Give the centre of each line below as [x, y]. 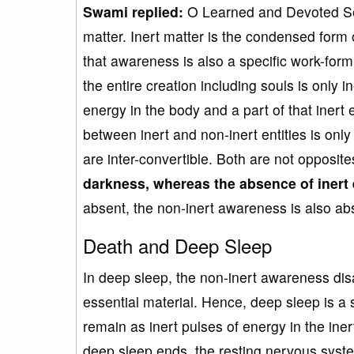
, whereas [180, 183]
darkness [114, 183]
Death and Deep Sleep [177, 245]
